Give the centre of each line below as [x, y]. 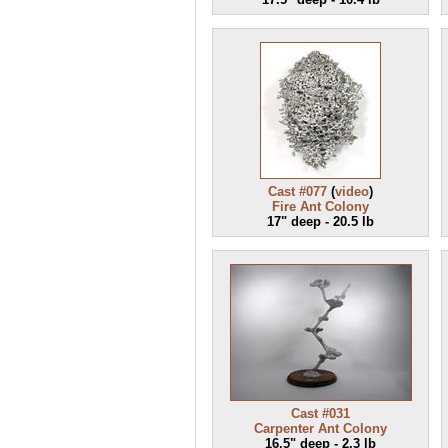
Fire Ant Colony [320, 206]
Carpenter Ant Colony [320, 428]
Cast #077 [297, 191]
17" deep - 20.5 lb [320, 221]
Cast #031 [320, 413]
